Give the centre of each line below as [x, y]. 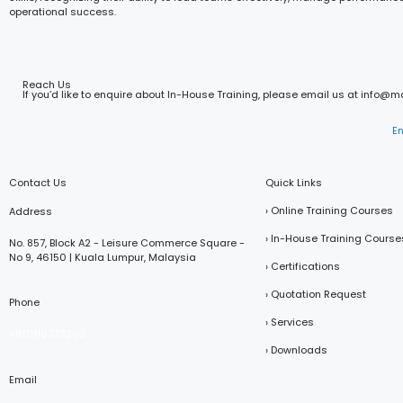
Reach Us [47, 84]
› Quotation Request [316, 294]
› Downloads [296, 349]
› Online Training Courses [329, 210]
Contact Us [38, 182]
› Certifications [303, 266]
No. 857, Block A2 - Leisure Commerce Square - [127, 242]
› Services [290, 322]
